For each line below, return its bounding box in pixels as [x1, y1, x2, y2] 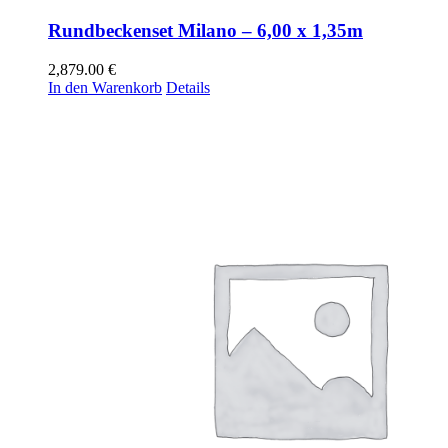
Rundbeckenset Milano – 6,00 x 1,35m [48, 20, 363, 42]
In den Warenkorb [48, 78, 162, 96]
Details [166, 78, 210, 96]
